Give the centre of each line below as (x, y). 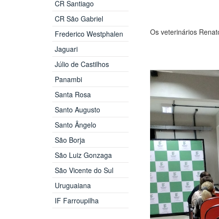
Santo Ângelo (75, 124)
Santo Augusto (77, 109)
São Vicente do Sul (84, 170)
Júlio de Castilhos (82, 64)
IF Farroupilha (77, 200)
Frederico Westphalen (89, 33)
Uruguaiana (73, 185)
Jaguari (66, 49)
